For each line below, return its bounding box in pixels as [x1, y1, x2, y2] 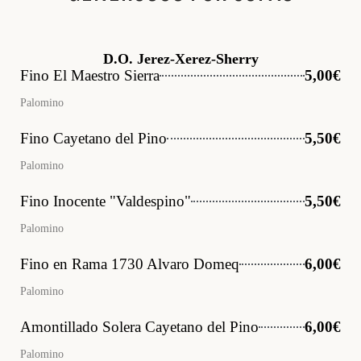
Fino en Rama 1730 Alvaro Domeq [20, 255, 239, 272]
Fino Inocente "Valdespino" [20, 193, 191, 210]
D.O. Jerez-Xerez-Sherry [102, 51, 259, 67]
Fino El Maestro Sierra [20, 67, 160, 84]
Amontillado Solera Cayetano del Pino [20, 318, 259, 335]
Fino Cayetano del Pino [20, 130, 167, 147]
